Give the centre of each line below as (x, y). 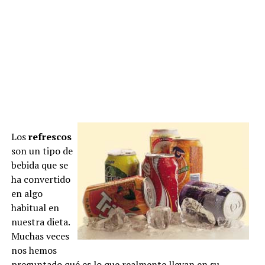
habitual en (35, 208)
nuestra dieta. (40, 222)
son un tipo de (42, 151)
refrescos (50, 137)
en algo (27, 193)
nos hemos (34, 250)
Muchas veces (40, 236)
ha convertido (41, 179)
